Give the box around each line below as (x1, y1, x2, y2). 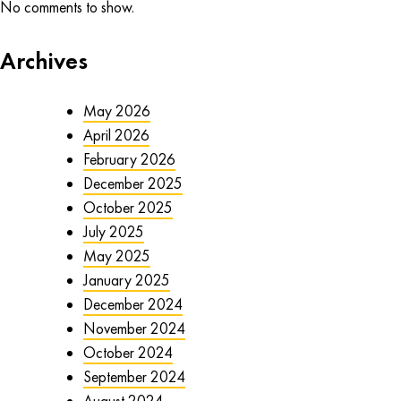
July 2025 (82, 221, 144, 242)
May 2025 (82, 245, 150, 266)
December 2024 (82, 294, 183, 314)
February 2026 (82, 149, 175, 169)
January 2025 (82, 269, 170, 290)
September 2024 (82, 366, 185, 387)
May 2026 (82, 100, 150, 121)
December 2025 (82, 173, 183, 193)
